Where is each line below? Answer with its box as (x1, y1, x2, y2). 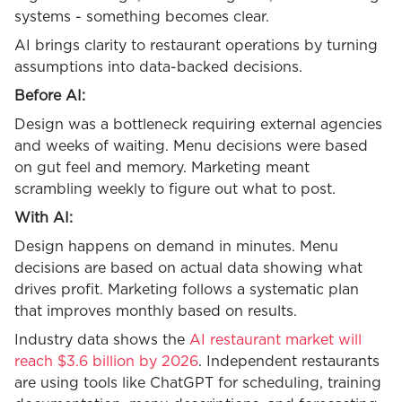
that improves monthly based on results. (14, 304, 297, 319)
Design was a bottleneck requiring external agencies (14, 118, 382, 133)
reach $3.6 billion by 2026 (14, 354, 198, 370)
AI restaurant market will (189, 333, 362, 348)
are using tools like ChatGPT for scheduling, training (14, 376, 381, 391)
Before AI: (14, 89, 85, 104)
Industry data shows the (14, 333, 189, 348)
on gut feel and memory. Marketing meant (14, 161, 310, 176)
